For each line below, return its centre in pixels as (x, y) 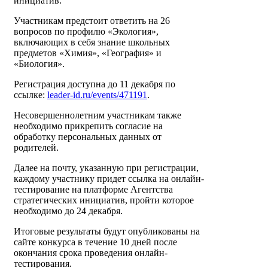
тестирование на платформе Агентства (93, 190)
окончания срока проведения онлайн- (91, 253)
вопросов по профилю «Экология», (86, 32)
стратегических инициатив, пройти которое (104, 200)
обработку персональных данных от (88, 137)
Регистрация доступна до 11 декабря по (95, 84)
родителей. (36, 148)
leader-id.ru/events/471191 (97, 95)
